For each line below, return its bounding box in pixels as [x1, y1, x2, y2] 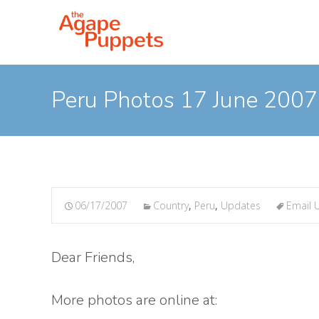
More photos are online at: [51, 291, 217, 310]
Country [153, 199, 189, 212]
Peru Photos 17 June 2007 [51, 85, 318, 115]
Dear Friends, [51, 248, 135, 267]
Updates [221, 199, 261, 212]
